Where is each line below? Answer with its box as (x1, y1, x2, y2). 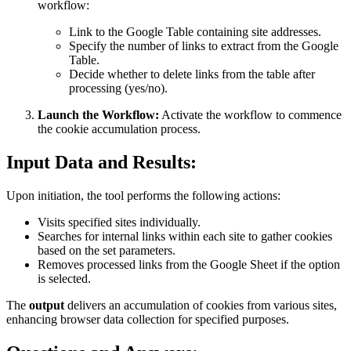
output (29, 299, 64, 313)
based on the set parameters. (38, 244, 175, 258)
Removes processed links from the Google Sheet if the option (38, 258, 340, 272)
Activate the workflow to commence (159, 108, 342, 122)
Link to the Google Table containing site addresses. (69, 25, 321, 39)
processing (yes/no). (69, 81, 168, 96)
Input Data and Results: (6, 152, 197, 173)
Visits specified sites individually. (38, 215, 201, 230)
